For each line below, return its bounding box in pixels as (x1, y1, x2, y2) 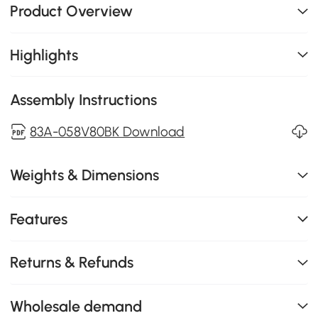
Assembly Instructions (10, 91, 158, 109)
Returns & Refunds (10, 253, 134, 272)
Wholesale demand (10, 297, 143, 315)
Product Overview (10, 2, 133, 21)
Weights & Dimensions (10, 166, 160, 185)
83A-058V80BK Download (30, 123, 185, 140)
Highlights (10, 45, 79, 64)
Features (10, 209, 68, 228)
